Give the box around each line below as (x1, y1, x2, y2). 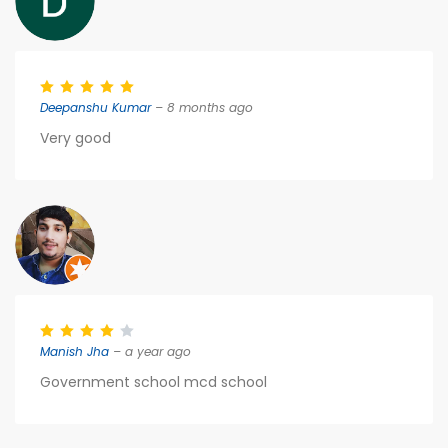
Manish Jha (40, 343, 109, 360)
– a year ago (109, 343, 191, 360)
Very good (40, 128, 111, 148)
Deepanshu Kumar (40, 99, 151, 116)
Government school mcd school (40, 372, 267, 392)
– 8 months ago (151, 99, 253, 116)
